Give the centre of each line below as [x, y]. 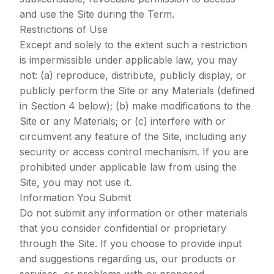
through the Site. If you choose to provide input [131, 243]
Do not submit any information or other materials [134, 213]
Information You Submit [75, 198]
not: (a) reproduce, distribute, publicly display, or [133, 75]
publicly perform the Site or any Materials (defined [137, 91]
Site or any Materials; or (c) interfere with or [123, 121]
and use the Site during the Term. [97, 14]
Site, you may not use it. [76, 182]
